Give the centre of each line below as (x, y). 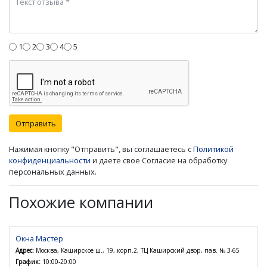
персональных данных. (53, 172)
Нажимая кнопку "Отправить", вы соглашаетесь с (101, 149)
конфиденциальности (50, 161)
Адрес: (25, 251)
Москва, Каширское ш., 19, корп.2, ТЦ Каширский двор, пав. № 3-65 (137, 251)
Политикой (213, 149)
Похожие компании (81, 203)
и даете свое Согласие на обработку (159, 161)
